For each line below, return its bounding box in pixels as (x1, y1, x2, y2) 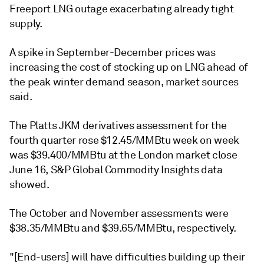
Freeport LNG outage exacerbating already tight (9, 2, 234, 15)
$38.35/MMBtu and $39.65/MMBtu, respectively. (9, 222, 236, 235)
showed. (9, 178, 49, 191)
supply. (9, 17, 42, 30)
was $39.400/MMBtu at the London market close (9, 148, 237, 161)
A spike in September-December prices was (9, 46, 216, 59)
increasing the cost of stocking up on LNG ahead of (9, 61, 249, 74)
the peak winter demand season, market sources (9, 75, 239, 88)
